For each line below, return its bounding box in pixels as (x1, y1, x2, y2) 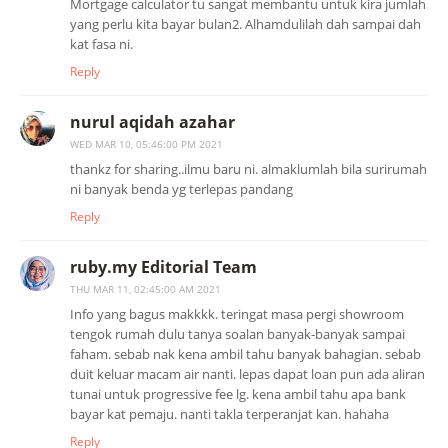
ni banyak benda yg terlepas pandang (70, 179, 293, 198)
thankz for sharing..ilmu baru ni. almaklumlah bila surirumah (70, 159, 427, 178)
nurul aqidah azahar (70, 110, 235, 133)
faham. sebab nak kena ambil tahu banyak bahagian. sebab (70, 344, 421, 363)
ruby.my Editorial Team (70, 255, 257, 278)
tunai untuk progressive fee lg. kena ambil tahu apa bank (70, 384, 406, 403)
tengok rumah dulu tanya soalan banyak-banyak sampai (70, 324, 405, 343)
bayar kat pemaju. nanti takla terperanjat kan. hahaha (70, 404, 389, 423)
